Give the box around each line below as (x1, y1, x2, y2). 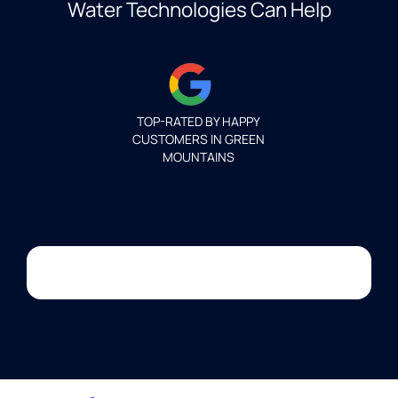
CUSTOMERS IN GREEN (132, 131, 266, 148)
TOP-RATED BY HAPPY (137, 113, 261, 131)
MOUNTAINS (163, 148, 235, 166)
